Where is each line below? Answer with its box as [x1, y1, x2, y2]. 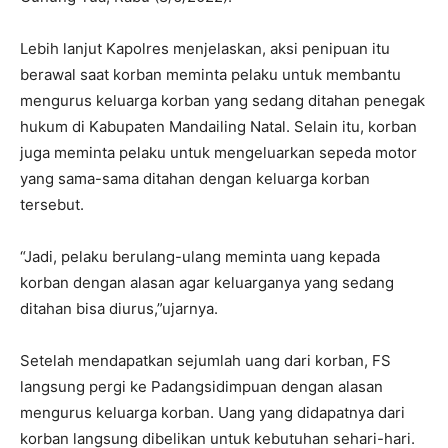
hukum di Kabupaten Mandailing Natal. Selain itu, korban [20, 116, 417, 136]
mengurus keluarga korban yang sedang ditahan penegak [20, 90, 425, 110]
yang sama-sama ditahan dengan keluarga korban [20, 168, 370, 188]
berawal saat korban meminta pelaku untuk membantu [20, 64, 401, 84]
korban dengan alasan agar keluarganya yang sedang [20, 272, 394, 292]
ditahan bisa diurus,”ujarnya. [20, 298, 218, 318]
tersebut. [20, 194, 84, 214]
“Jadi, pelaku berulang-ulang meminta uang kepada [20, 246, 380, 266]
